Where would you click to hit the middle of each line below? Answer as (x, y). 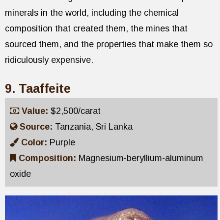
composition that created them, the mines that (96, 29)
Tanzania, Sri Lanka (94, 127)
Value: (36, 111)
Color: (35, 143)
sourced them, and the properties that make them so (109, 44)
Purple (62, 143)
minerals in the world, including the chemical (92, 13)
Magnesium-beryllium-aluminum (141, 158)
